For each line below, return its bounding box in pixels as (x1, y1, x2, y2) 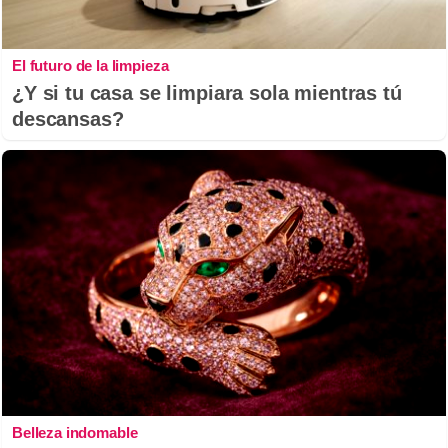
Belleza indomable (12, 424, 138, 442)
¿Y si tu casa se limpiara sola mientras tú (12, 81, 402, 104)
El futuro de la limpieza (12, 56, 169, 74)
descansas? (12, 107, 124, 130)
